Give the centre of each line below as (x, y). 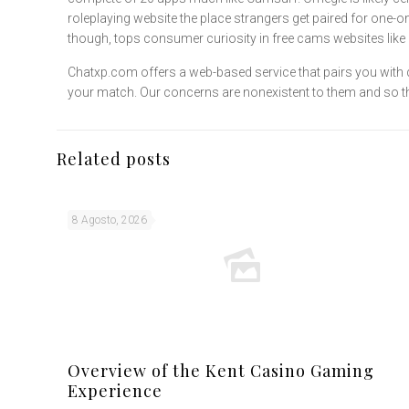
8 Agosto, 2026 (110, 220)
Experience (115, 391)
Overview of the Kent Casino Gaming (221, 371)
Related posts (114, 159)
